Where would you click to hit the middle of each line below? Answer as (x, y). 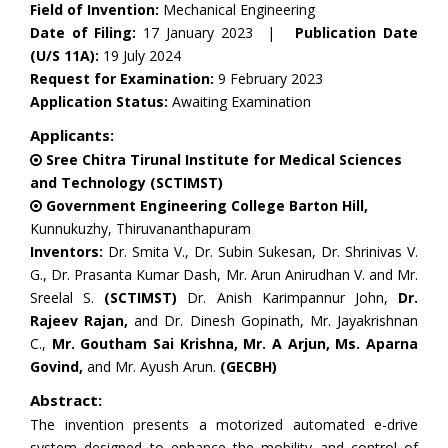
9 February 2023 (268, 78)
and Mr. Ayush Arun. (151, 366)
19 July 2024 (142, 55)
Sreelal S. (67, 297)
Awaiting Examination (239, 101)
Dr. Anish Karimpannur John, (282, 297)
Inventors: (69, 251)
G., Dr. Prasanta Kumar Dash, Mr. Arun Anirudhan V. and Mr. (224, 274)
